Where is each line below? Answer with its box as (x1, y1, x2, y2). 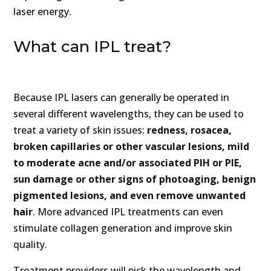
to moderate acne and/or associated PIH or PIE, (13, 156, 243, 170)
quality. (13, 238, 48, 252)
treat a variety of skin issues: (13, 123, 148, 137)
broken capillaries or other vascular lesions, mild (13, 140, 250, 154)
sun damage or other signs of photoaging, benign (13, 172, 256, 186)
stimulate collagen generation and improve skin (13, 221, 233, 235)
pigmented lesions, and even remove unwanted (13, 189, 246, 203)
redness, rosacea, (147, 123, 232, 137)
